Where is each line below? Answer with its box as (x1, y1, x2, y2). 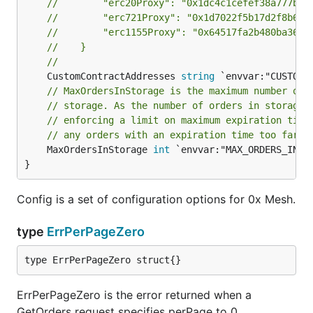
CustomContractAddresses (47, 71, 181, 82)
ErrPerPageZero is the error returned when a (17, 288, 252, 302)
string (181, 71, 214, 82)
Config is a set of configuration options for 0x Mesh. (17, 192, 296, 206)
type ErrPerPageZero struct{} (24, 254, 181, 265)
